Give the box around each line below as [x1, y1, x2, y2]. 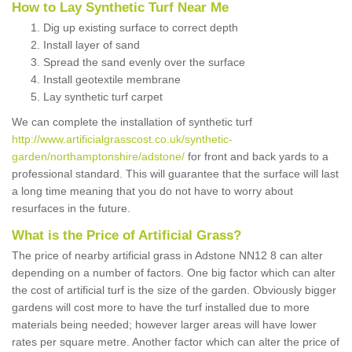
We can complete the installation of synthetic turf [12, 115, 252, 129]
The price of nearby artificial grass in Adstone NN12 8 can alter [12, 249, 323, 262]
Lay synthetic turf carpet [43, 90, 163, 104]
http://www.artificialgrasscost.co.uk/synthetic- [12, 133, 233, 146]
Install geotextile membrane [43, 73, 181, 86]
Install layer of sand [43, 38, 140, 52]
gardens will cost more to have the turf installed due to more [12, 301, 310, 314]
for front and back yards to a [185, 150, 328, 163]
